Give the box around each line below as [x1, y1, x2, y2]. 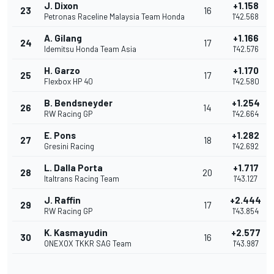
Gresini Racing [44, 141, 94, 152]
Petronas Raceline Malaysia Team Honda [44, 12, 185, 22]
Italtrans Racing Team [44, 174, 119, 184]
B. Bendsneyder [44, 97, 113, 109]
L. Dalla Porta [44, 162, 103, 174]
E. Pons [44, 130, 76, 141]
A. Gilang [44, 32, 82, 44]
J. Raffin [44, 194, 81, 206]
